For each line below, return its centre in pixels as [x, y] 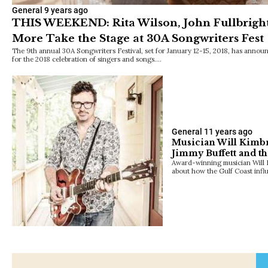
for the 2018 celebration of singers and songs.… [87, 59]
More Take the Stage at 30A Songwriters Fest [138, 38]
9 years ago [66, 10]
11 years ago [228, 131]
